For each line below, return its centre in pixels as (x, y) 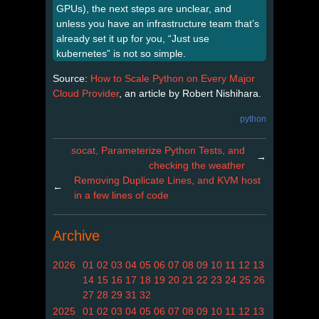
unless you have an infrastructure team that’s (158, 23)
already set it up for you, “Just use (133, 38)
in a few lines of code (121, 195)
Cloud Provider (86, 93)
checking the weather (197, 165)
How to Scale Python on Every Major (173, 78)
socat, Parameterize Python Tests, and (158, 150)
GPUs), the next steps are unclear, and (144, 8)
